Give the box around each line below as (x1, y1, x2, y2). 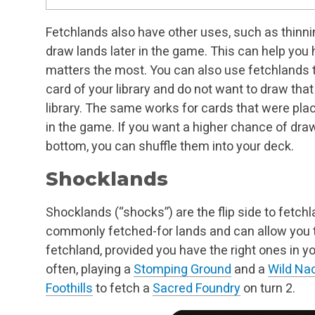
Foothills (46, 280, 93, 295)
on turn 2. (240, 280, 295, 295)
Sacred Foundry (153, 280, 240, 295)
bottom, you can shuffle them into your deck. (46, 138, 294, 153)
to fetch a (93, 280, 153, 295)
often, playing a (46, 261, 134, 276)
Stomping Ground (134, 261, 231, 276)
